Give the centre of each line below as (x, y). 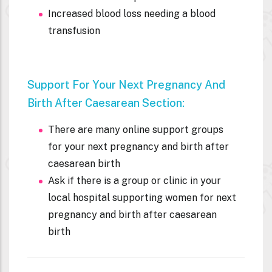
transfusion (74, 30)
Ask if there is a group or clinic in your (134, 180)
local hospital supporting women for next (142, 197)
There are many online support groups (136, 129)
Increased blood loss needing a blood (132, 13)
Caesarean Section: (136, 103)
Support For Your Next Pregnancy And (126, 84)
